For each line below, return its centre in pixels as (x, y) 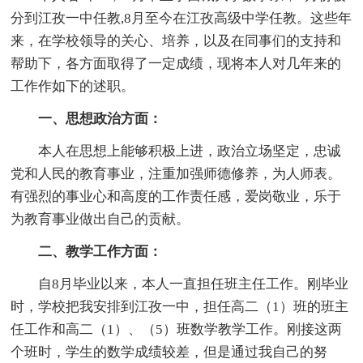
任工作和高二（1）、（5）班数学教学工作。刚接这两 (177, 329)
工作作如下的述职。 (73, 86)
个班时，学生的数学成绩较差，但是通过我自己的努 (169, 352)
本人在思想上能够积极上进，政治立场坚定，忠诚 (176, 151)
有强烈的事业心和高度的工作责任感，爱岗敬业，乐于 (176, 196)
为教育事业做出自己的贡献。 (100, 219)
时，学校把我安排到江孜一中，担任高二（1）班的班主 (180, 306)
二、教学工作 (66, 251)
